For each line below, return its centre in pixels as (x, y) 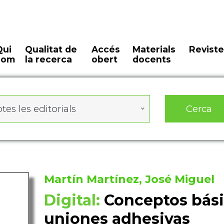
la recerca (49, 59)
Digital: (72, 200)
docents (151, 59)
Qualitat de (51, 49)
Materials (154, 49)
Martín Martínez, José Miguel (129, 179)
